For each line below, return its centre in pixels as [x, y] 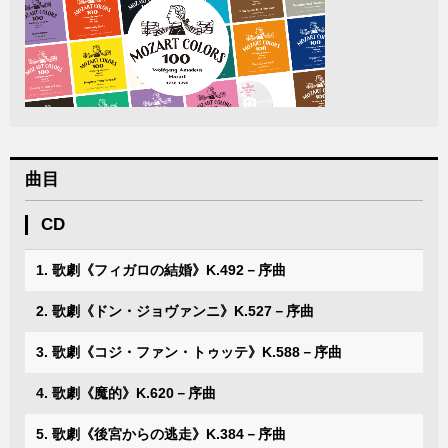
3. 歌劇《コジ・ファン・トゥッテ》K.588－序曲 [189, 352]
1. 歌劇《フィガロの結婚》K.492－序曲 [161, 270]
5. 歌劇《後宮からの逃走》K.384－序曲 [161, 434]
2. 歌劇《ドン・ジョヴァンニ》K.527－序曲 [175, 311]
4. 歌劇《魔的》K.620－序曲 [126, 393]
